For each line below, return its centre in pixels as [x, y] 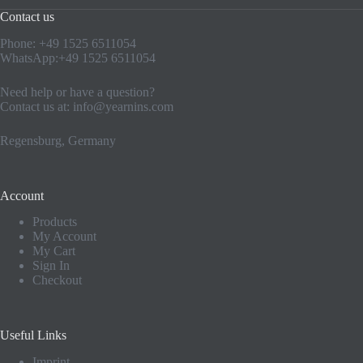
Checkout [57, 280]
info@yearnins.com [123, 106]
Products [55, 222]
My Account [64, 237]
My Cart [54, 251]
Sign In [51, 266]
